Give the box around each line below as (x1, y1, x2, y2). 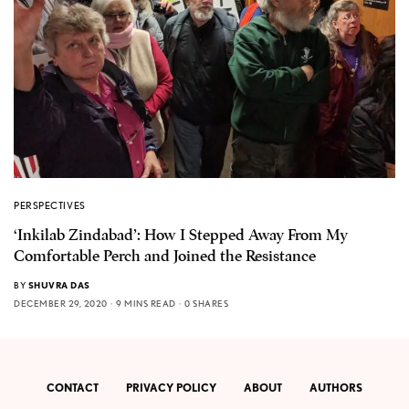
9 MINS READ (116, 297, 176, 309)
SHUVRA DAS (27, 278, 90, 290)
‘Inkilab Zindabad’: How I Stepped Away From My (14, 225, 348, 245)
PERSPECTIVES (14, 198, 86, 212)
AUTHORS (309, 381, 362, 395)
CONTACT (47, 381, 99, 395)
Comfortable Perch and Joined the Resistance (14, 246, 316, 266)
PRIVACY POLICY (126, 381, 216, 395)
